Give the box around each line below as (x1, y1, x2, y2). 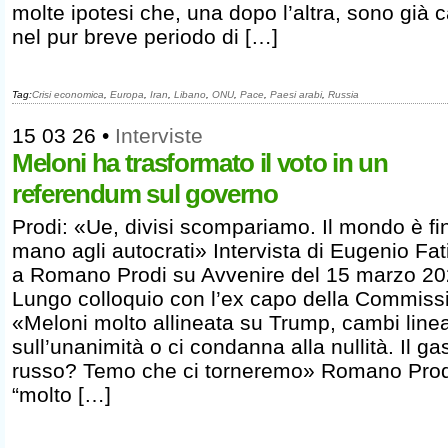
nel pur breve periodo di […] (12, 25, 278, 48)
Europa (110, 89, 144, 100)
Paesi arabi (270, 89, 322, 100)
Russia (328, 89, 359, 100)
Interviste (115, 124, 203, 147)
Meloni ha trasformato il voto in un (12, 148, 388, 178)
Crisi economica (32, 89, 104, 100)
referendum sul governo (12, 179, 278, 209)
